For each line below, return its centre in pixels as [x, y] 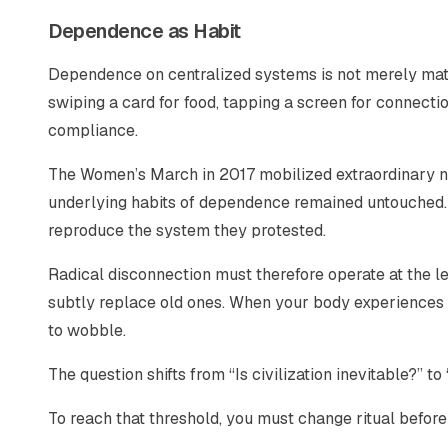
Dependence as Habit [144, 31]
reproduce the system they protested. [187, 230]
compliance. [93, 130]
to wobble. [87, 330]
